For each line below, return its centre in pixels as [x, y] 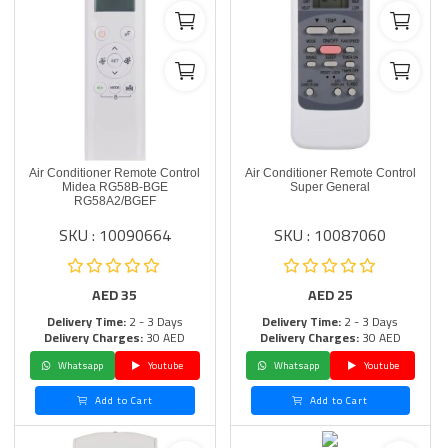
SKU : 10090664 [114, 235]
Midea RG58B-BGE [114, 187]
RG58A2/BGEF [114, 201]
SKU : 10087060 [330, 235]
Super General [330, 187]
